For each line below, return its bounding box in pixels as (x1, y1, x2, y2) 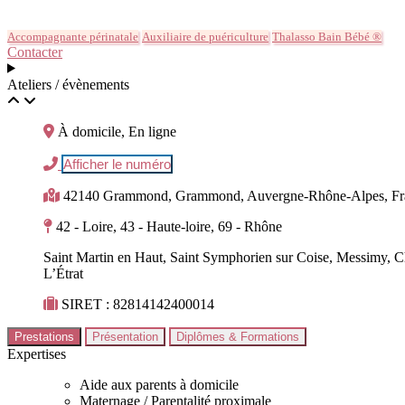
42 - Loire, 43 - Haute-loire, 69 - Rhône (56, 218, 282, 234)
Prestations (14, 329, 74, 344)
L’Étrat (43, 265, 83, 281)
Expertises (7, 345, 66, 362)
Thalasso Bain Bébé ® (272, 29, 381, 43)
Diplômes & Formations (176, 329, 299, 344)
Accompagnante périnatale (7, 29, 138, 43)
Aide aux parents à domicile (80, 376, 239, 392)
